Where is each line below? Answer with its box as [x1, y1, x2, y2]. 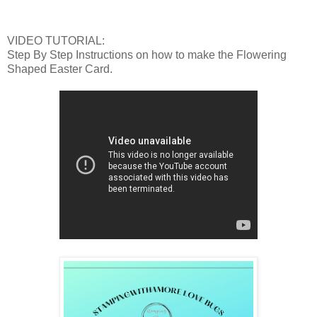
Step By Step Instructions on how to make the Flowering [7, 49, 287, 62]
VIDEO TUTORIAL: [7, 35, 105, 47]
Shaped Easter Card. [7, 63, 113, 76]
